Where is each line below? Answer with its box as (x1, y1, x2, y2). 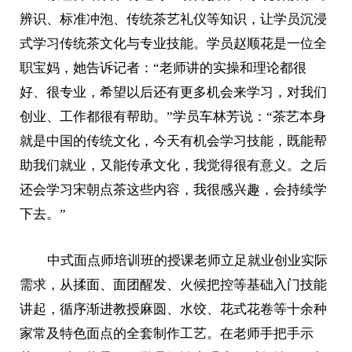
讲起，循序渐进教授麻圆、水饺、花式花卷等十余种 (20, 302, 328, 317)
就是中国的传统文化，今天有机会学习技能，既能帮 (20, 133, 328, 148)
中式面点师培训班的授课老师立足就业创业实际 (46, 253, 328, 269)
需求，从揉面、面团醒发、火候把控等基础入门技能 (20, 277, 328, 293)
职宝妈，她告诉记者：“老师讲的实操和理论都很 (20, 60, 307, 75)
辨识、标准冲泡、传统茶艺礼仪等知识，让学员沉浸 (20, 11, 328, 27)
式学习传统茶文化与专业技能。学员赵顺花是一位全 (20, 35, 328, 51)
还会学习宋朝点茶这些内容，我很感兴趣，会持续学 (20, 181, 328, 197)
